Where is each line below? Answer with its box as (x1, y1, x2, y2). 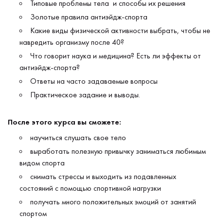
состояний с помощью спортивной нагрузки (19, 183, 161, 193)
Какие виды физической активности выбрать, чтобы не (30, 25, 210, 36)
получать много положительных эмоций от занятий (30, 197, 196, 207)
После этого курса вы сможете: (8, 117, 121, 127)
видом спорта (19, 158, 65, 168)
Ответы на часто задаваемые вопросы (30, 76, 158, 86)
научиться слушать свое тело (30, 132, 126, 143)
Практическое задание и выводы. (30, 90, 140, 100)
